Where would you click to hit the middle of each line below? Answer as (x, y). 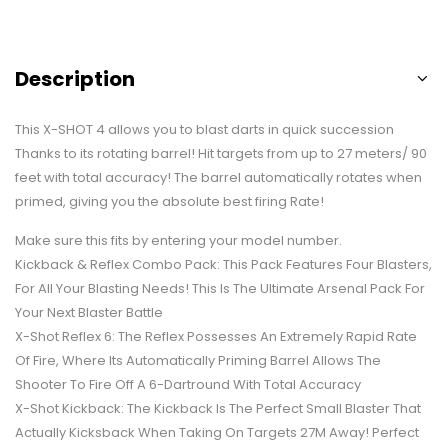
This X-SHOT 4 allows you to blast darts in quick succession (204, 129)
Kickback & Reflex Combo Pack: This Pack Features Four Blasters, (223, 264)
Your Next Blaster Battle (89, 312)
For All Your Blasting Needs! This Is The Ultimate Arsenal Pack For (220, 288)
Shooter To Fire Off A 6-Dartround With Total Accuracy (188, 384)
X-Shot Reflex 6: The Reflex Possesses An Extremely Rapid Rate (216, 336)
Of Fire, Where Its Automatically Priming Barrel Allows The (198, 360)
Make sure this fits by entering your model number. (178, 240)
